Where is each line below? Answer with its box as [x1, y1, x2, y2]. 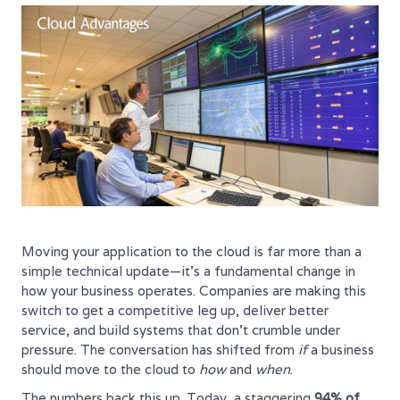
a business [307, 341, 374, 359]
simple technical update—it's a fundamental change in [21, 262, 355, 280]
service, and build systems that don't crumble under [21, 321, 340, 339]
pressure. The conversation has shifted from [21, 341, 298, 359]
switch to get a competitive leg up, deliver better [21, 302, 329, 320]
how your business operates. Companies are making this [21, 282, 366, 300]
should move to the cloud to [21, 361, 199, 379]
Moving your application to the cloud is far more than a [21, 243, 362, 261]
